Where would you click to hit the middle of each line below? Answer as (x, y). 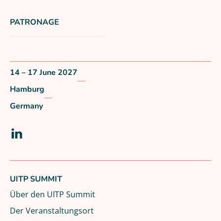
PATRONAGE (35, 22)
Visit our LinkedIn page (90, 143)
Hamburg (27, 90)
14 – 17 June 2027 (44, 73)
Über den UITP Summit (53, 194)
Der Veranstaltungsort (52, 210)
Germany (26, 106)
